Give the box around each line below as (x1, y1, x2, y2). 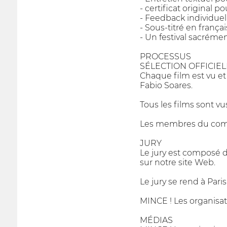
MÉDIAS (139, 215, 173, 225)
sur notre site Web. (139, 158, 215, 168)
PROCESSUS (139, 52, 191, 62)
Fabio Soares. (139, 81, 193, 91)
